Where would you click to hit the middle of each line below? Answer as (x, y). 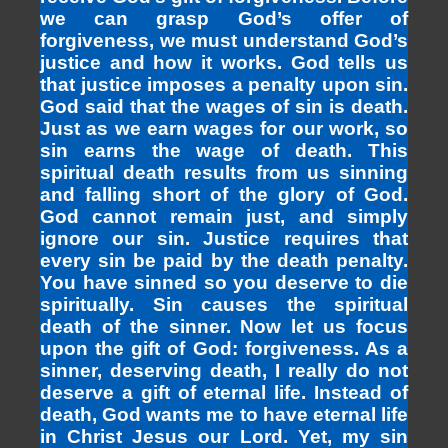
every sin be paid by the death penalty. (224, 261)
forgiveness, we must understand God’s (224, 41)
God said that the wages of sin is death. (224, 107)
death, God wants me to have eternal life (224, 415)
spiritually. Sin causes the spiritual (224, 305)
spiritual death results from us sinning (224, 173)
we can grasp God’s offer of (224, 19)
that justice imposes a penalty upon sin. (224, 85)
